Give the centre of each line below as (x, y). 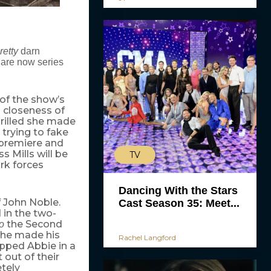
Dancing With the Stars (178, 191)
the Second (34, 224)
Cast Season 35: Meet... (179, 203)
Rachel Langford (147, 237)
